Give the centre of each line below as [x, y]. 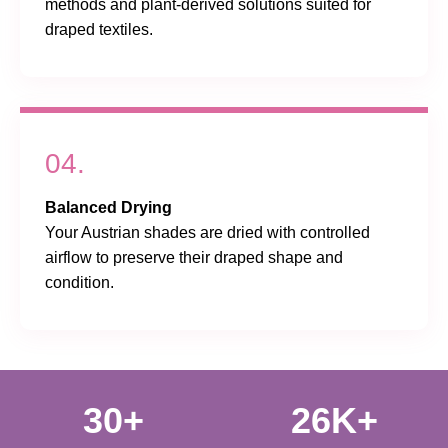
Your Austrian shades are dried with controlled [207, 232]
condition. [79, 282]
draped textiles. [99, 29]
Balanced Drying [108, 207]
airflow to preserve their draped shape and [194, 257]
